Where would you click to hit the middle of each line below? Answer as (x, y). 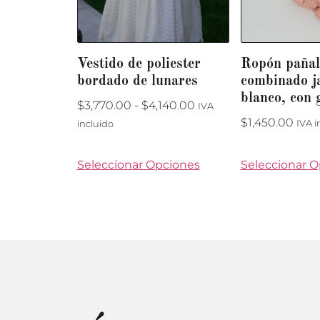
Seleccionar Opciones (138, 164)
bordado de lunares (137, 81)
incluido (95, 124)
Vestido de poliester (139, 64)
